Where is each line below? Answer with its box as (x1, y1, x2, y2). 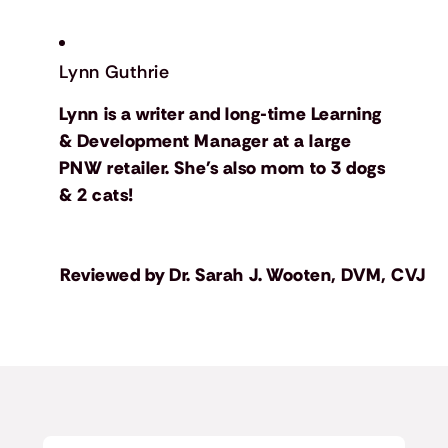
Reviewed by (60, 263, 166, 288)
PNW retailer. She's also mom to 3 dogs (58, 156, 386, 181)
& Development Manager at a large (58, 129, 352, 154)
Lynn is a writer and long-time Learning (58, 102, 382, 127)
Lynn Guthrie (58, 60, 170, 85)
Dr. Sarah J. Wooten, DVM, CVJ (169, 263, 426, 288)
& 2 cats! (58, 183, 134, 208)
